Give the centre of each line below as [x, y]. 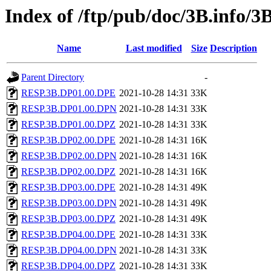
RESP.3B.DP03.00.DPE [68, 188]
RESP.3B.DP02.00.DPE [68, 140]
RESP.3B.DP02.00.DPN [69, 156]
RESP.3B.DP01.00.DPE [68, 93]
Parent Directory [53, 77]
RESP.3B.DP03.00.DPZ [68, 219]
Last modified [154, 48]
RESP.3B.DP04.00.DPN [69, 250]
